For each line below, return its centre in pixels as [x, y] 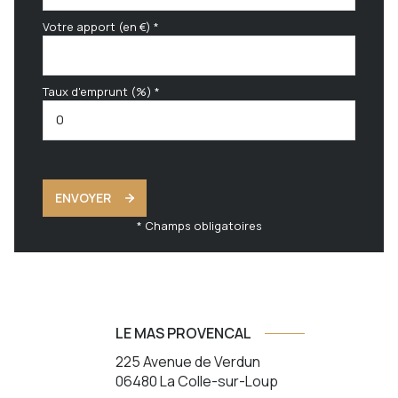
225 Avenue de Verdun [187, 361]
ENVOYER [83, 197]
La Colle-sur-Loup [219, 381]
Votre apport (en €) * [101, 26]
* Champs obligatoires [199, 225]
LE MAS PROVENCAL [183, 333]
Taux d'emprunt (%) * [101, 91]
